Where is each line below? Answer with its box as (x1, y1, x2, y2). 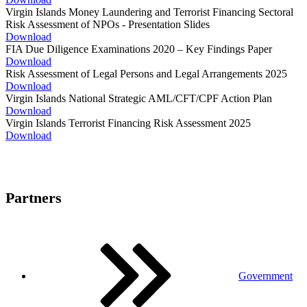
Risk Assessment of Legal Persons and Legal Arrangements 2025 (5, 68, 287, 79)
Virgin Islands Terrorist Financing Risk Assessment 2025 (5, 117, 251, 129)
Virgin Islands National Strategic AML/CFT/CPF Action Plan (5, 93, 272, 104)
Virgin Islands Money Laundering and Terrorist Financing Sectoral (5, 6, 293, 18)
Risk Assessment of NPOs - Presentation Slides (5, 19, 210, 30)
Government (238, 270, 293, 282)
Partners (5, 189, 62, 207)
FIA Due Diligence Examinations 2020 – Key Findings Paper (5, 43, 272, 55)
